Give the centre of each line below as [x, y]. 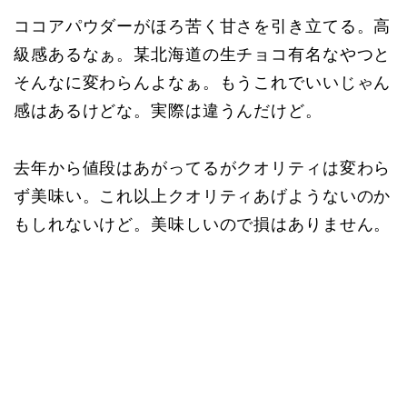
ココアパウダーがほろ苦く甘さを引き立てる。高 [203, 27]
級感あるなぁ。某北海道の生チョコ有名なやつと [203, 55]
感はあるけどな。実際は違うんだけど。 [168, 111]
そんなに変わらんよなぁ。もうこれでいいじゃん [203, 83]
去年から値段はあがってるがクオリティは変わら [203, 169]
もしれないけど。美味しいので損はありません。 [203, 225]
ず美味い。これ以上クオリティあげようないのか [203, 197]
